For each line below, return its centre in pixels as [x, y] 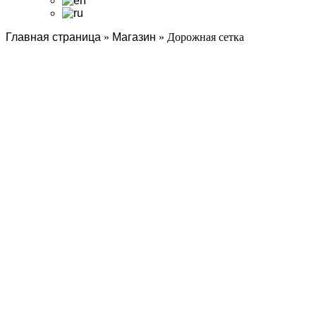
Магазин [134, 37]
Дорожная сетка [206, 37]
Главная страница [53, 37]
